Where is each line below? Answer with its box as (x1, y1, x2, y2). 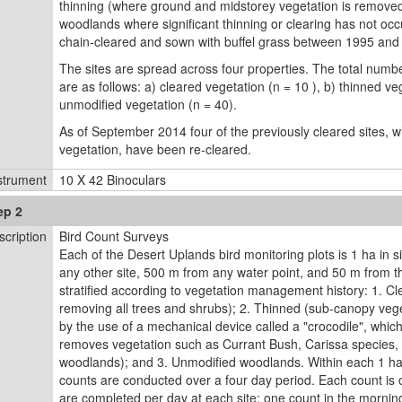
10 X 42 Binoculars (59, 170, 166, 188)
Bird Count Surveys (59, 227, 169, 245)
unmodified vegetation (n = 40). (59, 95, 237, 113)
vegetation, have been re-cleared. (59, 140, 251, 158)
